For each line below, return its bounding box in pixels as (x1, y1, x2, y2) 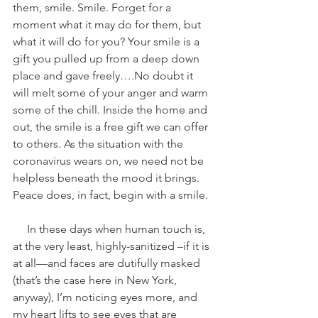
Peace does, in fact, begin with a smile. (13, 188, 208, 202)
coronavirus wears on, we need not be (13, 154, 207, 168)
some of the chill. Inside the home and (13, 103, 210, 117)
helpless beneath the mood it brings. (13, 171, 202, 185)
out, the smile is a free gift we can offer (13, 120, 211, 134)
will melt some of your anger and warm (13, 86, 211, 100)
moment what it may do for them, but (13, 18, 204, 32)
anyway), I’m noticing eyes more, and (13, 290, 200, 305)
